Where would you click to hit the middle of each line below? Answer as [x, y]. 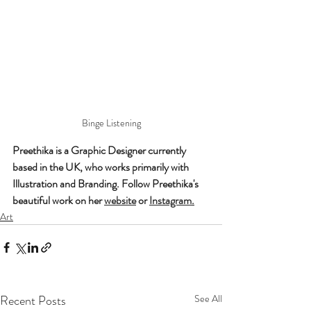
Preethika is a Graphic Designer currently [100, 150]
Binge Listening [111, 123]
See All [208, 298]
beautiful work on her [58, 200]
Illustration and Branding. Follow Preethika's [107, 183]
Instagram [170, 200]
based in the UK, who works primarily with [102, 167]
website [120, 200]
